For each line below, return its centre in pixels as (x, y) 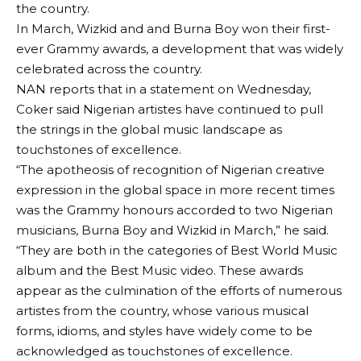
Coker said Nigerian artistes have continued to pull (170, 109)
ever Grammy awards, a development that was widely (180, 49)
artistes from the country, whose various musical (162, 311)
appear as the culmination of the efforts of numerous (179, 290)
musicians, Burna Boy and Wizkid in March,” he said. (172, 230)
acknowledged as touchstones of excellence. (154, 351)
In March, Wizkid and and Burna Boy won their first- (173, 29)
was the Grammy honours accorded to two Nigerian (174, 210)
